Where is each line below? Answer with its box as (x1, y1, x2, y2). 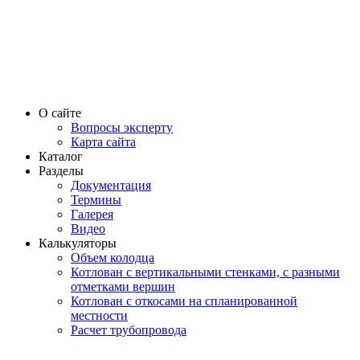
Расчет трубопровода (71, 323, 186, 337)
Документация (71, 178, 151, 193)
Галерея (71, 207, 113, 222)
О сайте (39, 106, 81, 121)
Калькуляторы (39, 236, 117, 251)
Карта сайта (71, 135, 136, 149)
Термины (71, 193, 121, 207)
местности (71, 309, 128, 323)
